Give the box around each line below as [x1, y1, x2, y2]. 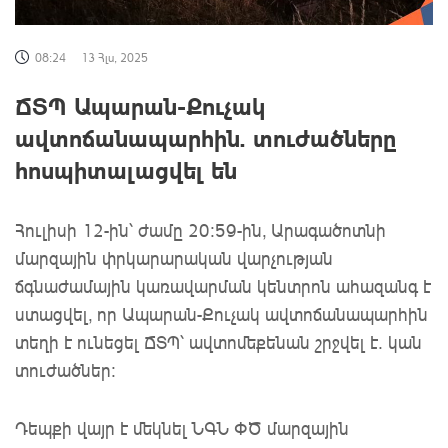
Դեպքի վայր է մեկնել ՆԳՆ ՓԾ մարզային [15, 417, 349, 440]
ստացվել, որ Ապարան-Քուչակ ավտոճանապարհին [15, 303, 428, 326]
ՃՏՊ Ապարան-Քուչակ [15, 90, 265, 122]
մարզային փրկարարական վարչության [15, 247, 333, 270]
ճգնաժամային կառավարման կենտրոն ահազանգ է [15, 275, 431, 298]
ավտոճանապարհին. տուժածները [15, 122, 397, 154]
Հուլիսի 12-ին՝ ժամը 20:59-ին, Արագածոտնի [15, 219, 386, 242]
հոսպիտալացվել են [15, 154, 237, 186]
